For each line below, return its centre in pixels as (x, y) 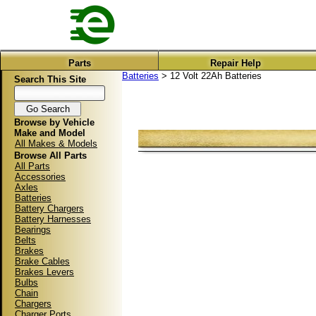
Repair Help (236, 63)
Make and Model (50, 133)
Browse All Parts (50, 156)
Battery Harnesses (53, 219)
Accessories (40, 177)
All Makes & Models (56, 144)
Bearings (33, 230)
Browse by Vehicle (54, 122)
